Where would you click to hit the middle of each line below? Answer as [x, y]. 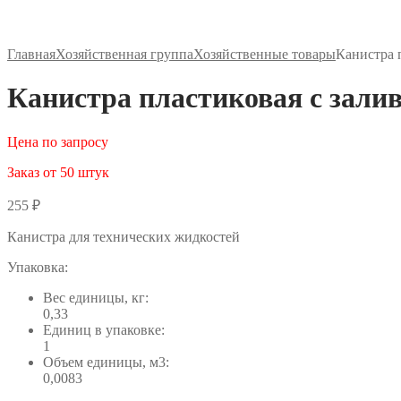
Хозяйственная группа [124, 54]
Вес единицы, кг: [96, 297]
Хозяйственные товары [264, 54]
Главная [31, 54]
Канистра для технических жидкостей [124, 236]
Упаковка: [38, 267]
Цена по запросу [58, 141]
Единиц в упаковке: [104, 329]
